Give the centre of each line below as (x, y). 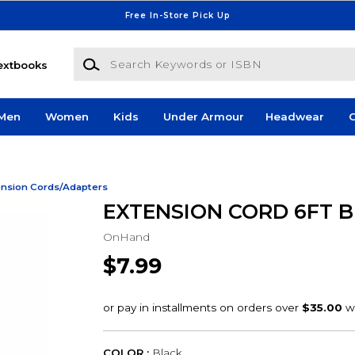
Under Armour (203, 117)
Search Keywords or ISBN (143, 55)
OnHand (126, 237)
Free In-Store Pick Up (177, 15)
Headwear (294, 117)
